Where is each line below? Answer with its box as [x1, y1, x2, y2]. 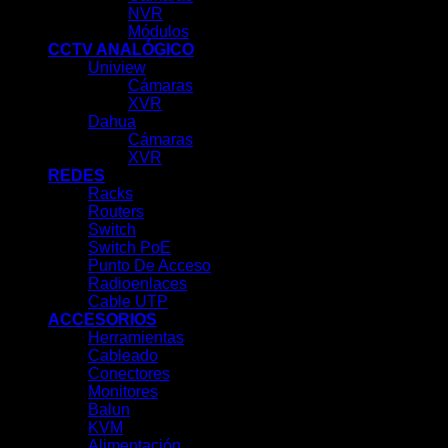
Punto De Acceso [88, 257, 211, 275]
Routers [88, 203, 144, 221]
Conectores [88, 365, 170, 383]
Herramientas [88, 329, 184, 347]
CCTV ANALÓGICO [48, 41, 194, 59]
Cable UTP [88, 293, 168, 311]
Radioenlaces [88, 275, 187, 293]
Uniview [88, 59, 146, 77]
